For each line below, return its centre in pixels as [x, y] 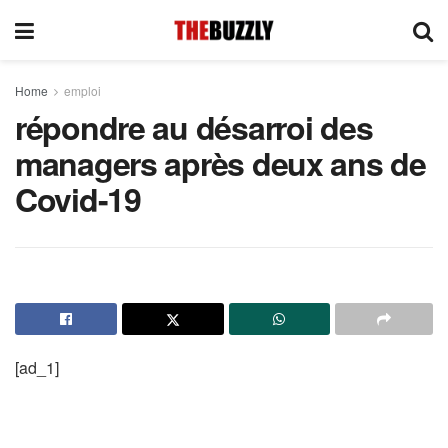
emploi [82, 90]
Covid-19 [78, 199]
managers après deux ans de [220, 163]
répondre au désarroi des [194, 127]
